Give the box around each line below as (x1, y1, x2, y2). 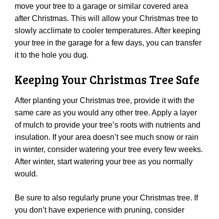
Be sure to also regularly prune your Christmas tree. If (15, 193, 198, 202)
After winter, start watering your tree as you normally (15, 157, 193, 166)
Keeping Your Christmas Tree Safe (15, 71, 199, 88)
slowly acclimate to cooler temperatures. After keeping (15, 26, 200, 35)
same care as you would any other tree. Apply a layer (15, 108, 197, 117)
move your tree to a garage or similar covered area (15, 1, 188, 10)
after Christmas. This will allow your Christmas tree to (15, 14, 198, 22)
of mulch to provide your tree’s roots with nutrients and (15, 120, 200, 129)
